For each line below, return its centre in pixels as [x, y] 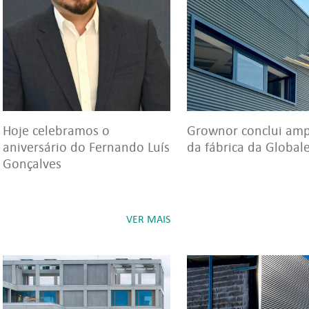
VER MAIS [148, 219]
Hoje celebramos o [56, 130]
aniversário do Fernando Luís [86, 147]
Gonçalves [32, 163]
